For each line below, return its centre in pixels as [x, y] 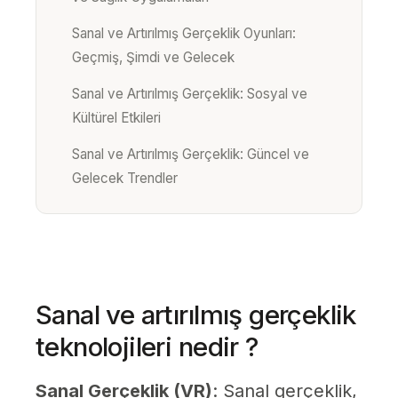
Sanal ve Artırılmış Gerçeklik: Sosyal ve [190, 94]
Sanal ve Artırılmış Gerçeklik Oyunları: [184, 34]
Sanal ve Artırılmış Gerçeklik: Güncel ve [191, 155]
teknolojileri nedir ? [147, 347]
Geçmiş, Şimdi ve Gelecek [153, 58]
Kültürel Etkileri [116, 118]
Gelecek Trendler [125, 179]
